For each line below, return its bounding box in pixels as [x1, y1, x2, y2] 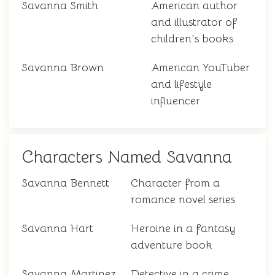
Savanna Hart [21, 222, 93, 236]
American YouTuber [151, 61, 250, 75]
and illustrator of [151, 15, 237, 29]
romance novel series [131, 193, 235, 207]
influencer [151, 94, 200, 108]
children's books [151, 32, 233, 46]
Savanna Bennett [21, 176, 109, 190]
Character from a [131, 176, 220, 190]
